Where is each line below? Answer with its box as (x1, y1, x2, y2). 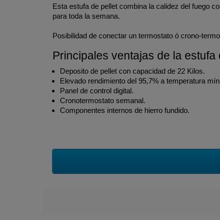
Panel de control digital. (60, 86, 134, 95)
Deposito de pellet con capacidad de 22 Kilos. (60, 67, 205, 75)
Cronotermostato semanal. (60, 96, 145, 105)
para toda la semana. (53, 12, 120, 20)
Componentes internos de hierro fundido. (60, 106, 190, 114)
